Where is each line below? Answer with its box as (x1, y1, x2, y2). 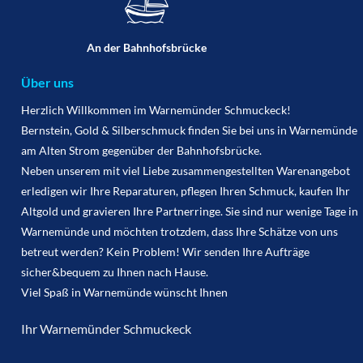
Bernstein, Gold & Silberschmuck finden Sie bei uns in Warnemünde (20, 123, 357, 138)
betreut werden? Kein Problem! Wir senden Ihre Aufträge (20, 245, 310, 259)
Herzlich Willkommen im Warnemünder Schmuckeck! (20, 103, 291, 117)
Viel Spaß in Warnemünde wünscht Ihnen (20, 285, 228, 300)
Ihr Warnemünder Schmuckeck (20, 321, 191, 337)
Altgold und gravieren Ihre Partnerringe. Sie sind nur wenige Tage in (20, 204, 358, 219)
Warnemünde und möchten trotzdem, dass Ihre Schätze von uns (20, 224, 338, 239)
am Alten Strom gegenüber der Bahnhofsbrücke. (20, 143, 262, 158)
